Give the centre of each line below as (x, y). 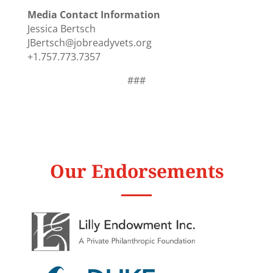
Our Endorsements (136, 171)
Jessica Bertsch (61, 29)
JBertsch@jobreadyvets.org (89, 43)
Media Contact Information (94, 15)
